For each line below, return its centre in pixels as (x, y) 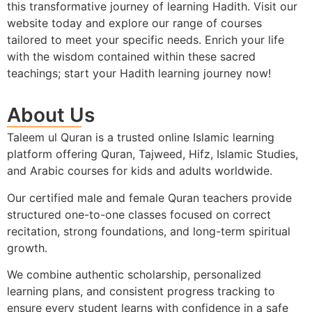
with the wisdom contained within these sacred (131, 56)
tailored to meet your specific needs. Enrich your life (146, 39)
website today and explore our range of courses (134, 23)
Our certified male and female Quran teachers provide (149, 197)
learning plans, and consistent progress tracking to (141, 291)
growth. (27, 248)
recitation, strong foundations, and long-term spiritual (149, 231)
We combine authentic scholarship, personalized (134, 275)
